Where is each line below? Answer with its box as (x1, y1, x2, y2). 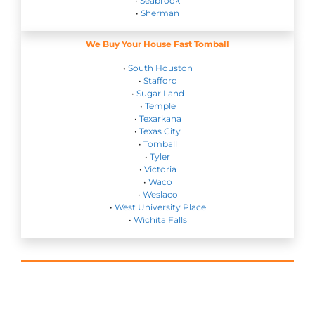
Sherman (141, 8, 179, 19)
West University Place (114, 202, 206, 213)
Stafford (143, 75, 177, 86)
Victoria (143, 164, 176, 175)
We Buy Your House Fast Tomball (86, 39, 229, 50)
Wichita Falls (133, 214, 187, 226)
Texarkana (139, 113, 181, 124)
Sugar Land (136, 88, 184, 99)
